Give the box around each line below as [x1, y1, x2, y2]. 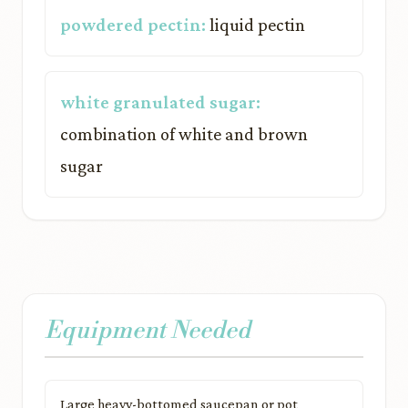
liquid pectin [206, 15, 305, 35]
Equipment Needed [45, 316, 250, 345]
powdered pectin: [60, 15, 206, 35]
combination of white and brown [60, 124, 308, 144]
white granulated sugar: [60, 92, 260, 112]
